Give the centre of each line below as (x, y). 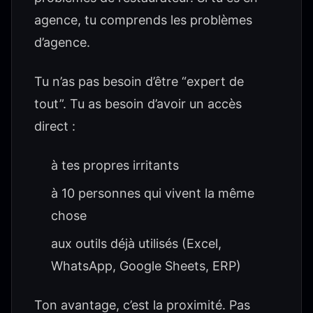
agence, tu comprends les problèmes (143, 20)
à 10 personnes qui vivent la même (153, 193)
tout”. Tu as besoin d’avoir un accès (138, 104)
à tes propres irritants (115, 165)
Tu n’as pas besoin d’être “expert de (139, 81)
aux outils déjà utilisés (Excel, (136, 243)
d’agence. (62, 42)
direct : (55, 126)
